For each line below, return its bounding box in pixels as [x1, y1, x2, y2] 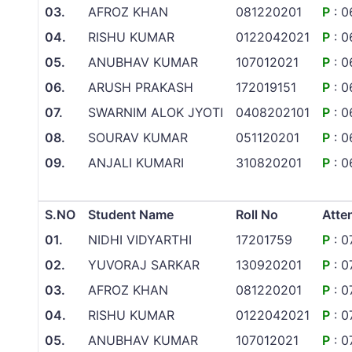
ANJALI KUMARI [88, 155, 184, 171]
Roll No [236, 207, 278, 223]
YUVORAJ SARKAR [88, 257, 200, 273]
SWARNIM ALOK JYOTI [88, 104, 223, 121]
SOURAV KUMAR [88, 130, 188, 146]
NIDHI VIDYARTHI [88, 232, 192, 248]
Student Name [88, 207, 174, 223]
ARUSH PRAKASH [88, 79, 193, 96]
